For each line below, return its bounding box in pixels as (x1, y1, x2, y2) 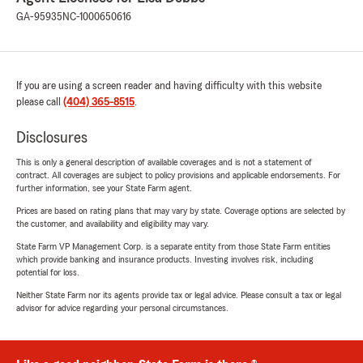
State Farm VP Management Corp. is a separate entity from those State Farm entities (16, 241, 331, 252)
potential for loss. (16, 267, 79, 278)
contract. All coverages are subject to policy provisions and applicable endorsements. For (16, 170, 340, 181)
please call (16, 96, 63, 109)
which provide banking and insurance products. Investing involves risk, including (16, 254, 314, 265)
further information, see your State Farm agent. (16, 183, 192, 194)
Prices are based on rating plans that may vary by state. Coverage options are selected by (16, 206, 345, 216)
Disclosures (16, 130, 88, 147)
